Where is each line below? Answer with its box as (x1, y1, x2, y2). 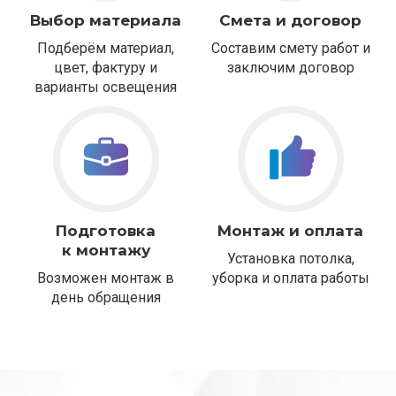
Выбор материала (30, 11, 181, 30)
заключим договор (226, 59, 354, 77)
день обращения (50, 289, 161, 307)
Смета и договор (219, 11, 362, 30)
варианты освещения (34, 79, 177, 96)
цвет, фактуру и (54, 59, 157, 77)
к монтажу (61, 241, 150, 260)
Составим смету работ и (210, 40, 370, 57)
